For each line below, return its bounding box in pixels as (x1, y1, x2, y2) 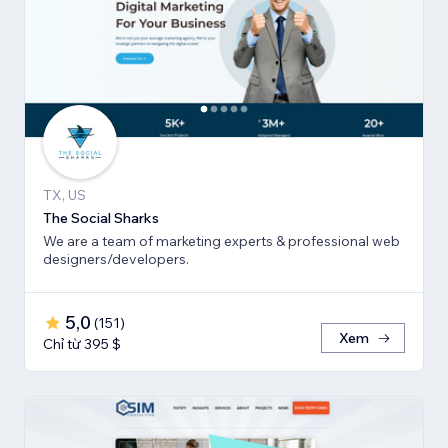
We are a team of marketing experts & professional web (43, 232, 400, 251)
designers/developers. (43, 250, 189, 269)
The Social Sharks (43, 209, 159, 228)
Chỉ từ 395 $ (43, 335, 121, 354)
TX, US (43, 186, 86, 205)
